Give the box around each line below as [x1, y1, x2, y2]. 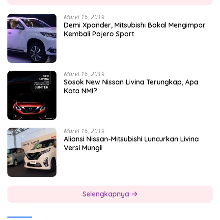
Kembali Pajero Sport [64, 29, 134, 39]
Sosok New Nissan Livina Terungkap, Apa [64, 78, 198, 87]
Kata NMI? [64, 86, 97, 96]
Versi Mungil [64, 143, 103, 153]
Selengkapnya [82, 190, 131, 199]
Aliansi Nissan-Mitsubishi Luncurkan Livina [64, 135, 199, 144]
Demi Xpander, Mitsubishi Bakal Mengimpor [64, 21, 206, 30]
